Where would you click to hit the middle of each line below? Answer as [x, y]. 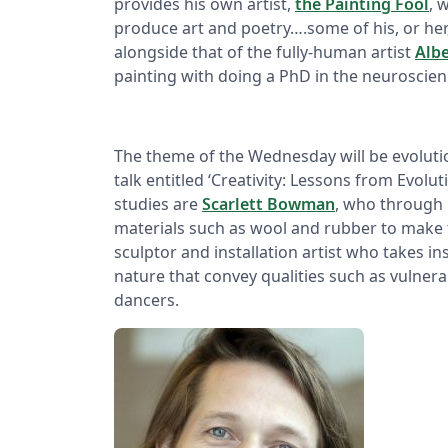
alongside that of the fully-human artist [264, 52]
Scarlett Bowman [268, 204]
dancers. [146, 300]
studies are [158, 204]
